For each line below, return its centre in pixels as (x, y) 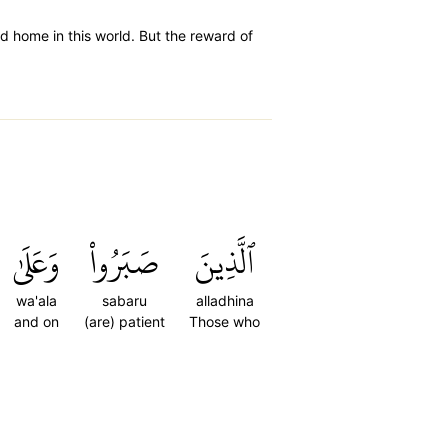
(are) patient (124, 321)
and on (36, 321)
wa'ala (36, 300)
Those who (224, 321)
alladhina (224, 300)
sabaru (124, 300)
